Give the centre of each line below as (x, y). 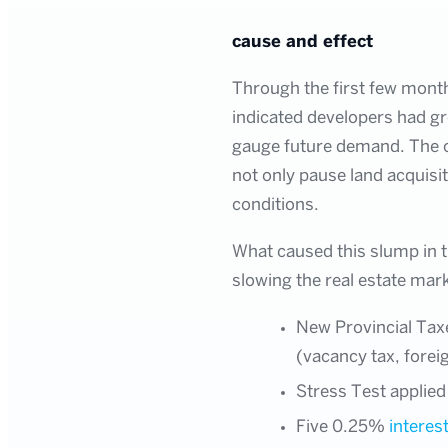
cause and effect (302, 41)
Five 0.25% (342, 426)
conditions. (275, 204)
